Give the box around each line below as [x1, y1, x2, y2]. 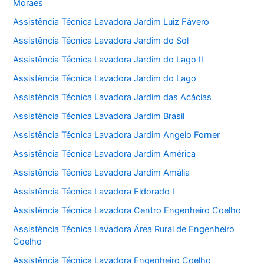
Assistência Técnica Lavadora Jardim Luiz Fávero [13, 16, 210, 28]
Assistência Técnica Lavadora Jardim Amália [13, 167, 190, 178]
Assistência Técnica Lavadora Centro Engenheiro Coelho [13, 204, 242, 216]
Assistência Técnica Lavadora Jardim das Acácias [13, 92, 212, 103]
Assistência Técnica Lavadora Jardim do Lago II [13, 54, 204, 65]
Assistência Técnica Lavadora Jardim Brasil [13, 111, 185, 122]
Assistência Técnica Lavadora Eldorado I [13, 186, 175, 197]
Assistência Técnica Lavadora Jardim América [13, 148, 196, 159]
